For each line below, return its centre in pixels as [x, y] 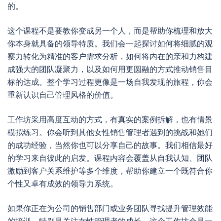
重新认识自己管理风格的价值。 [63, 95]
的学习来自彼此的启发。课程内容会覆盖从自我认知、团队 [110, 158]
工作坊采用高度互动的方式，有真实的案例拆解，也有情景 [110, 119]
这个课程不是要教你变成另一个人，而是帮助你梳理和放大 [110, 31]
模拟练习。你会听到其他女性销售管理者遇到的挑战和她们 [110, 132]
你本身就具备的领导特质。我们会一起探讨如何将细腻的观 [110, 43]
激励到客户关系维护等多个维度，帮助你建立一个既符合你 [110, 171]
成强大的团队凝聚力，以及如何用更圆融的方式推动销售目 [110, 69]
